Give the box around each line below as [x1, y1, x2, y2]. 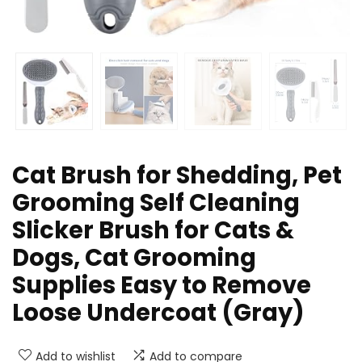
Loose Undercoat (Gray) [12, 297, 305, 330]
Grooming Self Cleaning [12, 187, 300, 220]
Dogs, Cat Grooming [12, 242, 256, 275]
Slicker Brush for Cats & [12, 214, 294, 247]
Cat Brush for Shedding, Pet [12, 159, 342, 192]
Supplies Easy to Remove [12, 269, 311, 302]
